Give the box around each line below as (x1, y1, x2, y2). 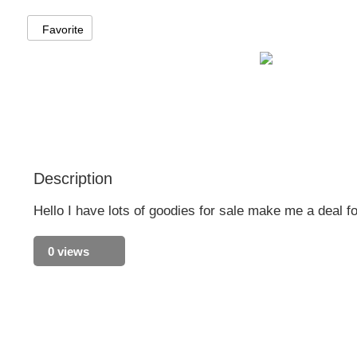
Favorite (41, 22, 84, 36)
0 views (41, 244, 89, 258)
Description (33, 169, 112, 187)
